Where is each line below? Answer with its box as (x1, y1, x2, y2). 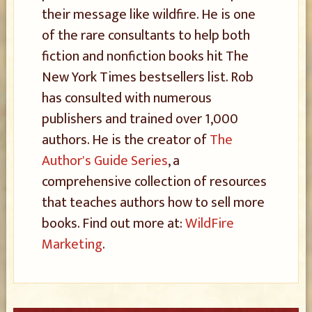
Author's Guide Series (41, 149, 168, 173)
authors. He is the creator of (41, 128, 210, 152)
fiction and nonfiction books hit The (41, 45, 249, 68)
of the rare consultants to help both (41, 24, 250, 47)
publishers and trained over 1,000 (41, 107, 238, 131)
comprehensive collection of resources (41, 170, 267, 194)
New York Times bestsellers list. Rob (41, 65, 253, 89)
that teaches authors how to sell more (41, 191, 265, 214)
